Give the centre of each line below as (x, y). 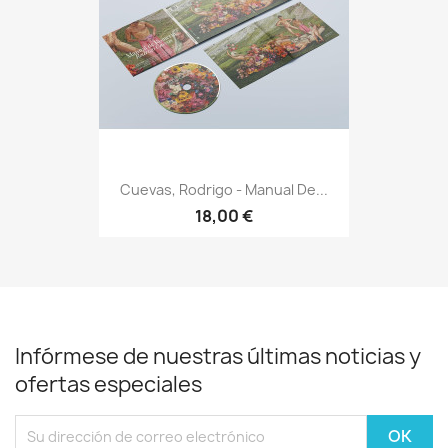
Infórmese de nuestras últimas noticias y (218, 356)
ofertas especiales (108, 384)
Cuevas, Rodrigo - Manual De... (224, 189)
